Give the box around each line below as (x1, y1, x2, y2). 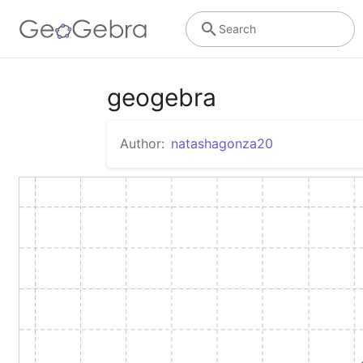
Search (218, 21, 256, 36)
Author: (120, 135, 164, 152)
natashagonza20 (171, 135, 273, 152)
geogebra (107, 83, 216, 112)
